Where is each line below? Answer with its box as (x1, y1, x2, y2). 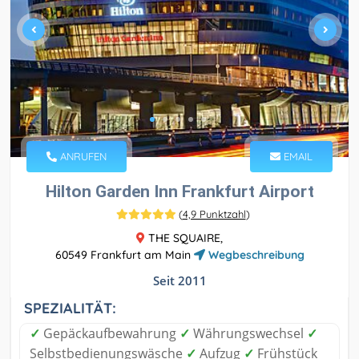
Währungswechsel (190, 324, 307, 342)
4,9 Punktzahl (182, 207, 246, 220)
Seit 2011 (152, 272, 207, 288)
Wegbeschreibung (204, 247, 305, 262)
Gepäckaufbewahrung (40, 324, 179, 342)
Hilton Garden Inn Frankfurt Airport (45, 181, 314, 201)
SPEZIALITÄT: (24, 298, 116, 317)
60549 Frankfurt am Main (54, 247, 194, 262)
